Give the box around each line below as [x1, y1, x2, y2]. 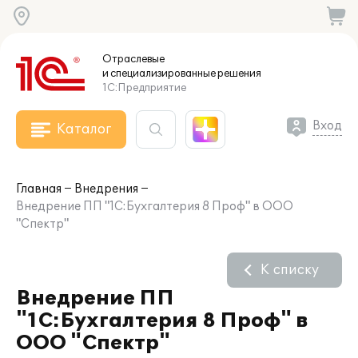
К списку [261, 262, 319, 278]
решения [216, 67, 261, 80]
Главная [16, 182, 62, 196]
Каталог [57, 121, 111, 137]
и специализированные [102, 67, 216, 80]
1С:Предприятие [102, 82, 186, 94]
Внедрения [74, 182, 138, 196]
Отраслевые [102, 53, 165, 66]
